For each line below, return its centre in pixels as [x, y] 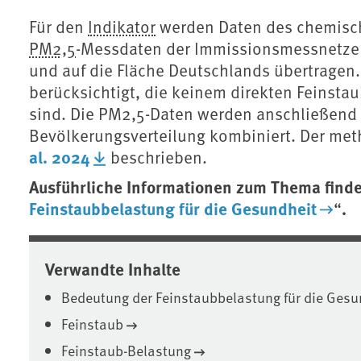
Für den [58, 27]
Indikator [122, 27]
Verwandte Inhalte [113, 269]
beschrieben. [156, 157]
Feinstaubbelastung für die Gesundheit [173, 208]
